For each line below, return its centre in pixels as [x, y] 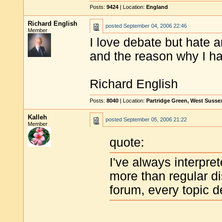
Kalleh [37, 117]
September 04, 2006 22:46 [155, 26]
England [157, 7]
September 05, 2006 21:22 [155, 119]
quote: [127, 143]
